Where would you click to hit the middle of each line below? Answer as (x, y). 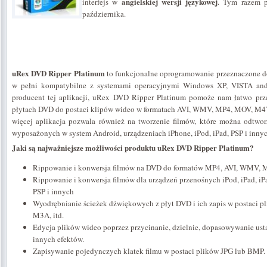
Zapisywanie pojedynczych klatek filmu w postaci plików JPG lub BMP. (149, 251)
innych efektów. (58, 239)
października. (104, 14)
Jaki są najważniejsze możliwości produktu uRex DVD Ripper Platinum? (133, 148)
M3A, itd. (48, 215)
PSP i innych (53, 191)
